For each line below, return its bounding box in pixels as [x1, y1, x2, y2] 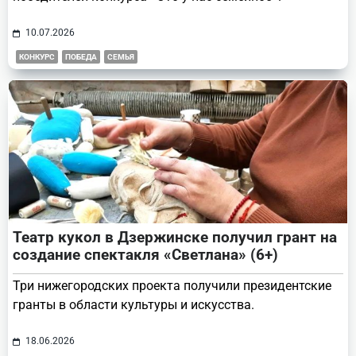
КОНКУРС [19, 52, 55, 62]
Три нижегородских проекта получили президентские [13, 278, 331, 294]
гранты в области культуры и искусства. [13, 297, 254, 313]
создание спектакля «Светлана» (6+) [13, 246, 278, 265]
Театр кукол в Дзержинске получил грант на [13, 228, 337, 247]
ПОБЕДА [65, 52, 97, 62]
